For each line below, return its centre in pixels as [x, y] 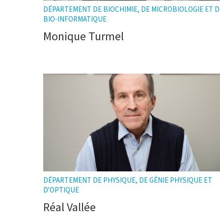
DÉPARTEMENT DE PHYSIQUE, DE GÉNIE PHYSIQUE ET [128, 180]
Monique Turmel [83, 37]
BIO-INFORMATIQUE [75, 19]
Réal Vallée [69, 207]
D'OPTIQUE [61, 190]
